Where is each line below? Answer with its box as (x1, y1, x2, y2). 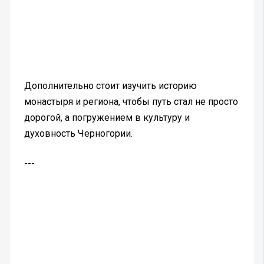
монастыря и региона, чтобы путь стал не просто (24, 96, 238, 108)
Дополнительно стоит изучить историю (24, 80, 197, 92)
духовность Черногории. (24, 128, 133, 140)
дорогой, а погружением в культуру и (24, 112, 190, 124)
